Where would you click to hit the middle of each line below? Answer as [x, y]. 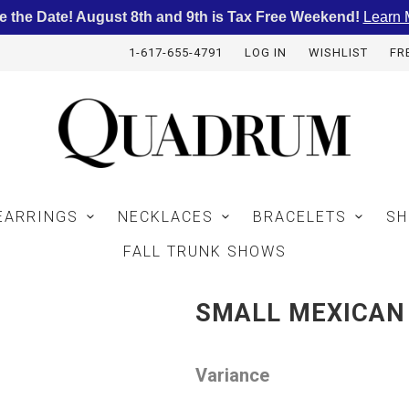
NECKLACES [166, 216]
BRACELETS [300, 216]
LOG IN [265, 52]
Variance [232, 375]
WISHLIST [338, 52]
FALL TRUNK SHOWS [204, 251]
